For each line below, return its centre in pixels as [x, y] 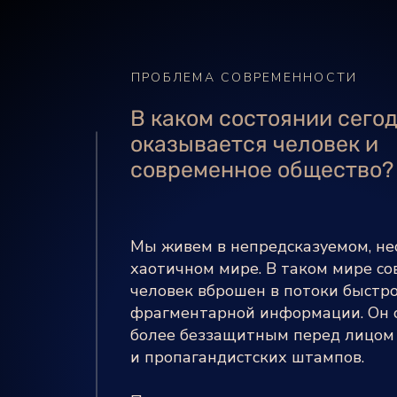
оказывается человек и [254, 144]
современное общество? [262, 170]
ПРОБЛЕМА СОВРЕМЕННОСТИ [245, 78]
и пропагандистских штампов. [247, 357]
